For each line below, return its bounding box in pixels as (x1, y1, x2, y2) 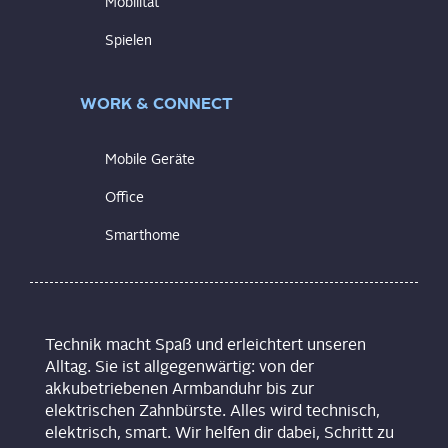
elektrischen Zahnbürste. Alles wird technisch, (45, 401, 380, 420)
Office (105, 189, 144, 205)
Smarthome (105, 227, 180, 243)
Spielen (105, 32, 152, 48)
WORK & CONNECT (80, 93, 233, 113)
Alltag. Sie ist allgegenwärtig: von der (45, 357, 314, 376)
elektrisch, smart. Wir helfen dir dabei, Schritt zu (45, 423, 394, 442)
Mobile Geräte (105, 151, 195, 167)
